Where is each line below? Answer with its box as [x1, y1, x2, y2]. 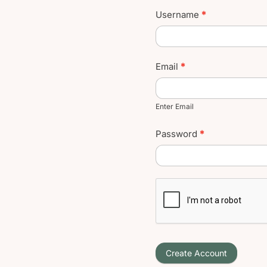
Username [155, 8, 201, 20]
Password [155, 128, 200, 139]
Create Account [165, 247, 227, 258]
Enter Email [155, 101, 194, 111]
